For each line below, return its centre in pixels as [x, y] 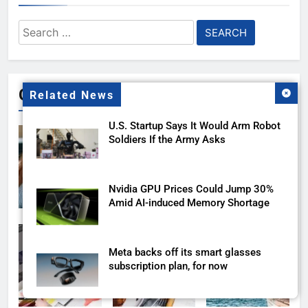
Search [37, 29]
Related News [72, 96]
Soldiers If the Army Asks [167, 140]
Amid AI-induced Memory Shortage [189, 203]
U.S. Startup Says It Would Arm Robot [195, 126]
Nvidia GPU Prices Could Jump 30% [191, 189]
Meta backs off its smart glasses [185, 252]
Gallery [43, 95]
